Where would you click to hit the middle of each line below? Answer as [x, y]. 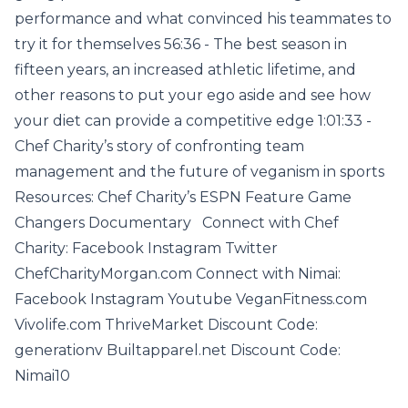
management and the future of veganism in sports [203, 172]
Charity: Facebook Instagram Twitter [146, 248]
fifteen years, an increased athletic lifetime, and [185, 70]
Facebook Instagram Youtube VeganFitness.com [191, 299]
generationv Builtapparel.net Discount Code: [178, 350]
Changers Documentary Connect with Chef [177, 223]
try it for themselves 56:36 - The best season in [181, 44]
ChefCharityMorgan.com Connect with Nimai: [178, 274]
